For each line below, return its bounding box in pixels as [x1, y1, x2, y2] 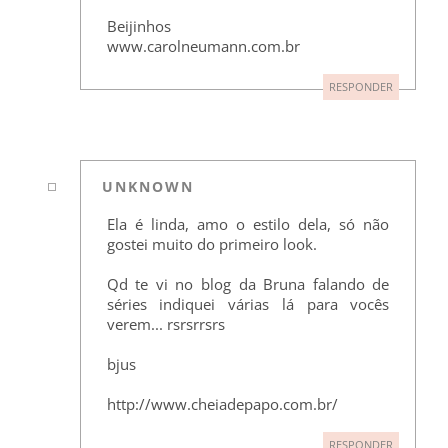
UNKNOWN [102, 177, 195, 197]
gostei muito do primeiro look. [106, 234, 317, 255]
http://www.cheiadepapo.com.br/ [106, 394, 338, 415]
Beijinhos [106, 15, 171, 36]
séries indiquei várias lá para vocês [106, 294, 390, 315]
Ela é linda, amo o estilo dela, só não [106, 214, 390, 235]
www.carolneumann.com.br [106, 35, 300, 56]
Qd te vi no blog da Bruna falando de [106, 274, 390, 295]
